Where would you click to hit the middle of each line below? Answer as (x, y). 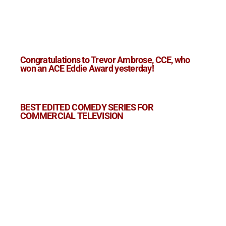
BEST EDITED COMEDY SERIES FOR (87, 108)
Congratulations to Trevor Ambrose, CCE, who (105, 60)
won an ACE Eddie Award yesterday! (87, 69)
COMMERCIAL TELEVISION (72, 116)
